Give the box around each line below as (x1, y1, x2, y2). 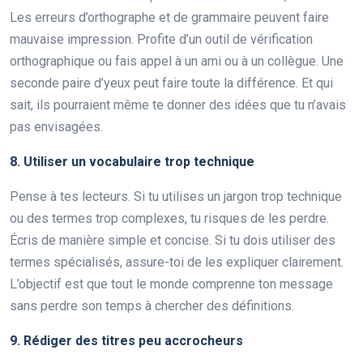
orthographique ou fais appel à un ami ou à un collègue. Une (10, 53, 344, 69)
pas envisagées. (10, 118, 103, 135)
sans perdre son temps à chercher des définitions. (10, 297, 294, 314)
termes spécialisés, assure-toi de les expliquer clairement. (10, 254, 344, 270)
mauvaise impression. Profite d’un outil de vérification (10, 31, 313, 47)
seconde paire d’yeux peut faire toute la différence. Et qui (10, 75, 333, 91)
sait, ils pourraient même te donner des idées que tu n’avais (10, 96, 346, 113)
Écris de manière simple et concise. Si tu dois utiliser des (10, 232, 335, 248)
